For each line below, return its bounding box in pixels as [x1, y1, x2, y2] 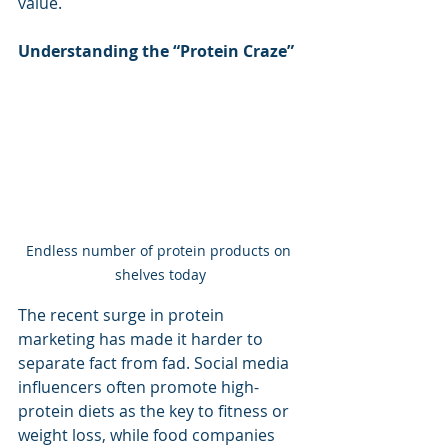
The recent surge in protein [18, 304, 228, 327]
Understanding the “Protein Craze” [18, 40, 294, 63]
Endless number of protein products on [25, 241, 295, 261]
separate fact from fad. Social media [18, 352, 293, 375]
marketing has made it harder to [18, 328, 267, 351]
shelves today [114, 265, 206, 285]
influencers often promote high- [18, 376, 259, 399]
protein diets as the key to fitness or [18, 400, 293, 423]
